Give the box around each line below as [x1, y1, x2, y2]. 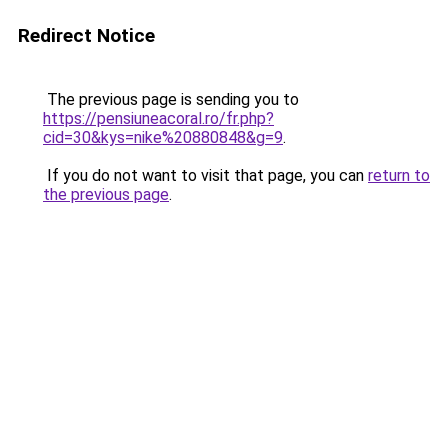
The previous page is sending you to [43, 90, 299, 109]
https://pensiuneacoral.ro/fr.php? [43, 109, 274, 128]
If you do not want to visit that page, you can [43, 166, 368, 185]
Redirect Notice [18, 24, 155, 47]
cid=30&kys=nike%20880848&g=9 [43, 128, 283, 147]
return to [368, 166, 430, 185]
